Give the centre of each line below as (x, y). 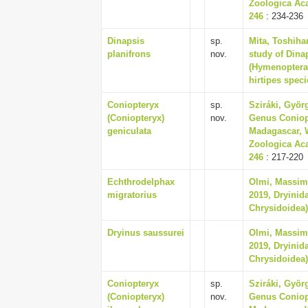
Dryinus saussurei (146, 233)
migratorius (132, 195)
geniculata (129, 131)
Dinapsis (126, 41)
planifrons (129, 54)
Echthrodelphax (141, 182)
